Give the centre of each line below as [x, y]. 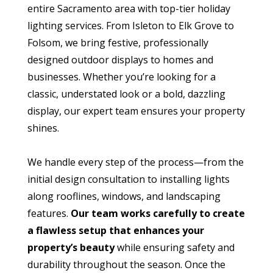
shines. [43, 128]
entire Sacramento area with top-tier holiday [129, 8]
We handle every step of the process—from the [135, 162]
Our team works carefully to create [158, 213]
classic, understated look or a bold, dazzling [126, 94]
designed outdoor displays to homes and [120, 59]
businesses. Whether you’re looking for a [121, 76]
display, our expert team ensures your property [136, 111]
